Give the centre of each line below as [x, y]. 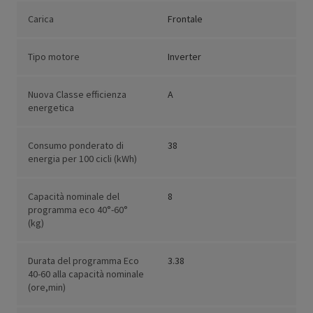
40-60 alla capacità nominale [86, 274]
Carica [41, 19]
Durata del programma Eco [83, 261]
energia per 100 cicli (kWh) [82, 159]
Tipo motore [54, 57]
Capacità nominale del [74, 197]
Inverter [184, 57]
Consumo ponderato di [76, 146]
